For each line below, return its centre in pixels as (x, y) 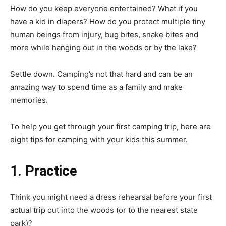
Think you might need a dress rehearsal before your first (111, 197)
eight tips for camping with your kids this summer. (99, 139)
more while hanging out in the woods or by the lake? (103, 47)
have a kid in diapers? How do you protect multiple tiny (108, 21)
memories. (29, 100)
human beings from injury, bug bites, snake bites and (104, 34)
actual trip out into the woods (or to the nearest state (104, 210)
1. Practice (43, 171)
